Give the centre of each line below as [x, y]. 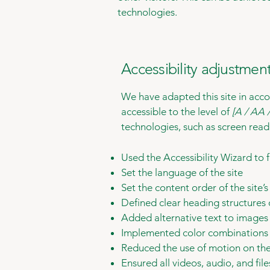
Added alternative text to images [195, 218]
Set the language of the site [183, 172]
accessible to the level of [175, 111]
